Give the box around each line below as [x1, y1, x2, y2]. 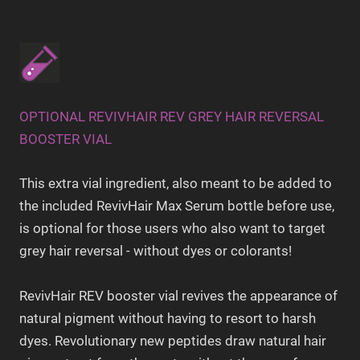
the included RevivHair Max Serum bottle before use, [19, 198, 334, 215]
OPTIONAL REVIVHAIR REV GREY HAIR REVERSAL [19, 108, 324, 125]
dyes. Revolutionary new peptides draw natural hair [19, 332, 326, 349]
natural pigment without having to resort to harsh [19, 309, 316, 326]
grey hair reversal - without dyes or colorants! [19, 243, 292, 260]
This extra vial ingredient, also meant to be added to [19, 175, 332, 192]
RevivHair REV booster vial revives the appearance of [19, 287, 337, 304]
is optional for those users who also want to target [19, 220, 325, 237]
